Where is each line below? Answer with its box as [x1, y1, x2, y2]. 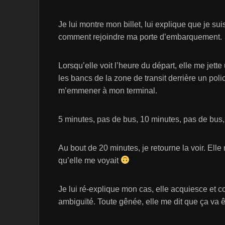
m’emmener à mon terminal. [58, 86, 157, 95]
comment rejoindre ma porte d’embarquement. [58, 32, 222, 41]
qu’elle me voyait [58, 156, 121, 165]
